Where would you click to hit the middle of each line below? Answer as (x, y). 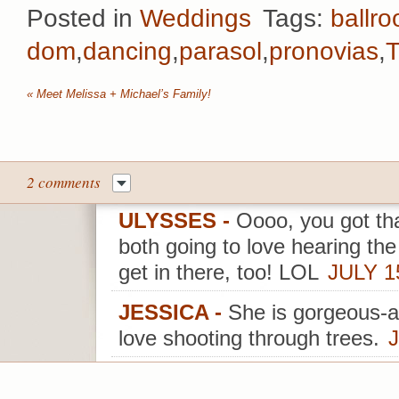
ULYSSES (167, 221)
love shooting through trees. (249, 339)
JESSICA (163, 313)
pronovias (324, 52)
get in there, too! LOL (219, 273)
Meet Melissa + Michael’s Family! (122, 94)
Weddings (195, 19)
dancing (127, 52)
